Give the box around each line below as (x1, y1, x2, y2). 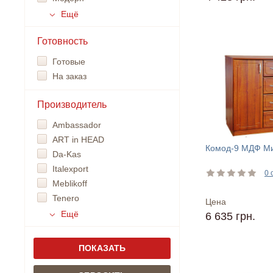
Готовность (37, 36, 88, 46)
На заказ (52, 71, 87, 81)
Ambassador (52, 120, 101, 130)
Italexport (52, 164, 88, 174)
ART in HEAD (52, 135, 104, 144)
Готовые (52, 57, 85, 66)
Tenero (52, 193, 79, 203)
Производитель (37, 99, 107, 110)
